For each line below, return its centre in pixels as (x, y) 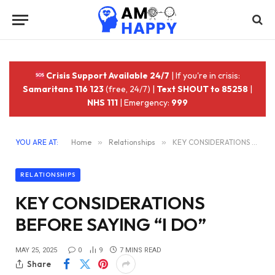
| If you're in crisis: (205, 76)
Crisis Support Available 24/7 (107, 76)
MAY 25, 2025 (36, 250)
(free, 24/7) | (130, 89)
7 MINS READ (141, 250)
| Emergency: (145, 103)
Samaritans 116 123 (63, 89)
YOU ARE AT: (37, 142)
